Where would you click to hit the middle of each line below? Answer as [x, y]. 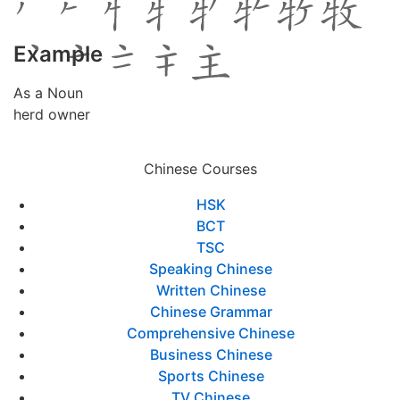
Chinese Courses [200, 169]
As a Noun [48, 93]
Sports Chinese [211, 376]
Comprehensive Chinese [211, 333]
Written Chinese [211, 290]
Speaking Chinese [211, 269]
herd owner [52, 114]
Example [58, 54]
